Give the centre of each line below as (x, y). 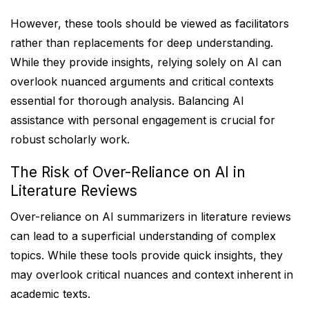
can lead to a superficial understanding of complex (143, 236)
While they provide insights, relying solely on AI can (146, 62)
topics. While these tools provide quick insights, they (147, 255)
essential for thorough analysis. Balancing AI (127, 101)
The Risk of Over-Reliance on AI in (128, 172)
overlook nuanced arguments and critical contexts (142, 81)
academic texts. (50, 294)
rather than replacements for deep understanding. (142, 43)
